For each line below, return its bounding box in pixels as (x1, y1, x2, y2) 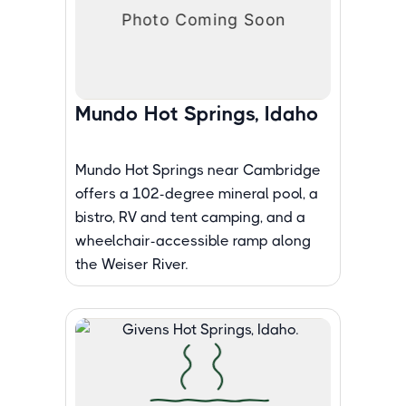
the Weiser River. (75, 256, 188, 273)
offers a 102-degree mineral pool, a (75, 185, 318, 202)
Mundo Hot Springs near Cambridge (75, 161, 321, 179)
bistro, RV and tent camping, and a (75, 208, 305, 226)
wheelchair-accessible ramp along (75, 232, 311, 249)
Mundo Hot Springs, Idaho (75, 102, 319, 125)
